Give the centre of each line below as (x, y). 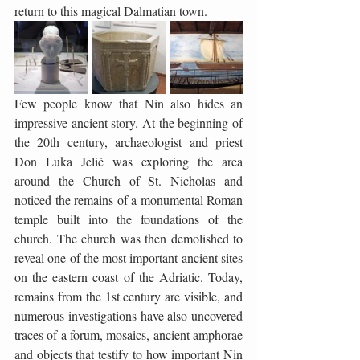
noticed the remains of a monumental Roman (129, 200)
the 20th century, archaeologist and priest (129, 142)
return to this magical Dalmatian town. (111, 11)
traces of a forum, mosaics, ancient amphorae (129, 335)
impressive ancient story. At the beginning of (129, 123)
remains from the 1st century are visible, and (129, 296)
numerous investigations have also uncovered (129, 315)
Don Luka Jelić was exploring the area (129, 161)
